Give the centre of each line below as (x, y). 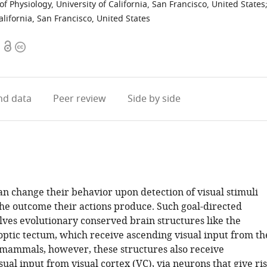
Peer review (79, 99)
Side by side (154, 99)
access (17, 61)
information (42, 61)
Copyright (37, 47)
